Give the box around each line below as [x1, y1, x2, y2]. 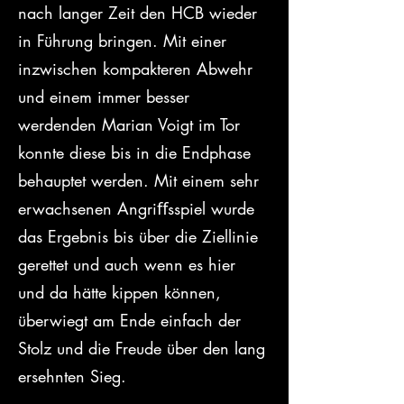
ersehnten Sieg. [18, 365, 126, 387]
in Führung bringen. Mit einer [18, 30, 232, 51]
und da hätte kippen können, [18, 281, 226, 303]
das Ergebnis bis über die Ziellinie [18, 225, 263, 247]
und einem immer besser [18, 86, 195, 107]
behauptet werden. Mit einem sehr [18, 170, 264, 191]
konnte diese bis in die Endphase [18, 142, 256, 163]
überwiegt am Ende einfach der [18, 309, 246, 331]
